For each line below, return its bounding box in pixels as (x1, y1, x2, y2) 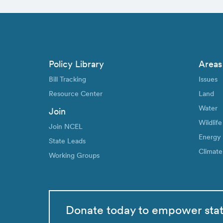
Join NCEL (49, 122, 83, 130)
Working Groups (49, 151, 100, 159)
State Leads (49, 137, 86, 145)
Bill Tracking (49, 75, 86, 83)
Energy (199, 132, 222, 141)
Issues (199, 75, 218, 83)
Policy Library (49, 58, 104, 69)
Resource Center (49, 89, 103, 98)
